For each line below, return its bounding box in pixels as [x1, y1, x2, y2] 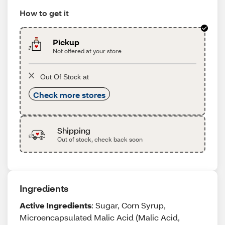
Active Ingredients [20, 200, 91, 210]
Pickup [53, 37, 80, 47]
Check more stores [33, 89, 105, 100]
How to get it [20, 8, 69, 18]
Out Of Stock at [40, 73, 89, 81]
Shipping [57, 125, 90, 136]
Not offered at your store [53, 47, 122, 55]
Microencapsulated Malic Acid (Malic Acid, [20, 212, 180, 222]
